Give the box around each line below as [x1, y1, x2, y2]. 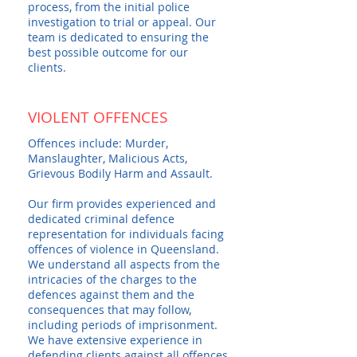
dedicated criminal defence [28, 211, 175, 226]
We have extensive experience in [28, 332, 202, 347]
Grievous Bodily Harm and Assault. [28, 166, 213, 181]
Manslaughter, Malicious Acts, [28, 151, 187, 166]
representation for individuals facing [28, 226, 224, 241]
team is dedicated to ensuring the [28, 29, 209, 45]
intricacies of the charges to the [28, 272, 197, 287]
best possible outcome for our [28, 45, 188, 60]
